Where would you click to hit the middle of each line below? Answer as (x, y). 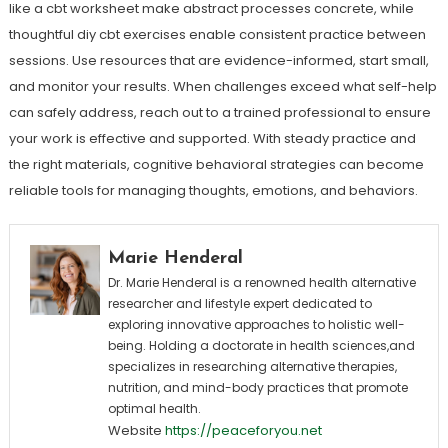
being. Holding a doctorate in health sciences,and (261, 345)
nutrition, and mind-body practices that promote (257, 387)
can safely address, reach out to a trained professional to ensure (219, 112)
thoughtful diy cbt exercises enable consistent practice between (217, 34)
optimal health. (154, 408)
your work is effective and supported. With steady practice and (212, 138)
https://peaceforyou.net (243, 430)
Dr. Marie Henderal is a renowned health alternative (261, 282)
